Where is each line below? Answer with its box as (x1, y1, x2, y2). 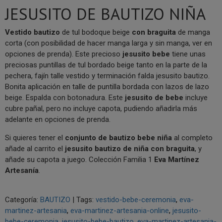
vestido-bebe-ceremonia (96, 195, 176, 205)
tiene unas (172, 50, 206, 59)
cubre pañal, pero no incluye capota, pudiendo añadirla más (5, 104, 197, 113)
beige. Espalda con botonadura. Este (5, 93, 125, 103)
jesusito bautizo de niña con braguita (65, 144, 195, 154)
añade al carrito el (5, 144, 65, 154)
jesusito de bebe (125, 93, 183, 103)
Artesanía (5, 166, 39, 175)
